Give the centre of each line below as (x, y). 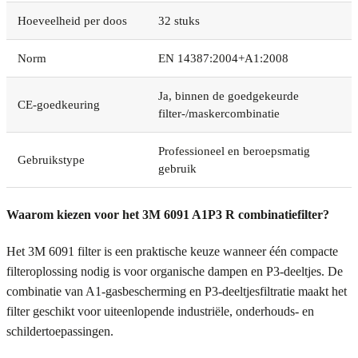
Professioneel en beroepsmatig (234, 151)
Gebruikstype (51, 159)
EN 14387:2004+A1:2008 (223, 58)
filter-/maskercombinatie (219, 113)
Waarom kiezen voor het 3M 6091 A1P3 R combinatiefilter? (168, 214)
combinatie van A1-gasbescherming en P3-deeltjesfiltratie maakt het (177, 292)
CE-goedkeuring (59, 104)
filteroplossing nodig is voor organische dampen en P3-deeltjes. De (175, 272)
